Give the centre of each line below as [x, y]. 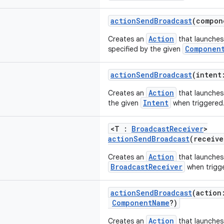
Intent [156, 103]
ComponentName [141, 203]
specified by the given [145, 49]
